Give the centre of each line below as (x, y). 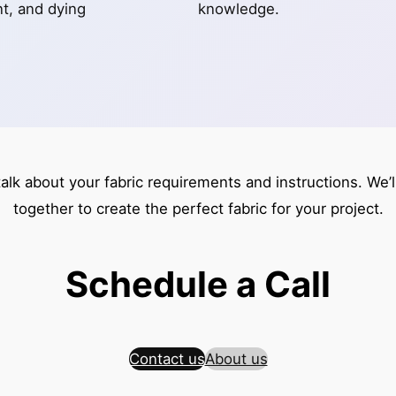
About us (236, 358)
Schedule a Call (198, 284)
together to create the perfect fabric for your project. (198, 208)
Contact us (167, 358)
